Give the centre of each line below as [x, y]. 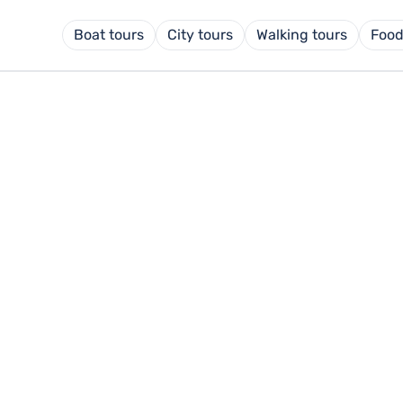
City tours [200, 35]
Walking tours [302, 35]
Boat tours [109, 35]
